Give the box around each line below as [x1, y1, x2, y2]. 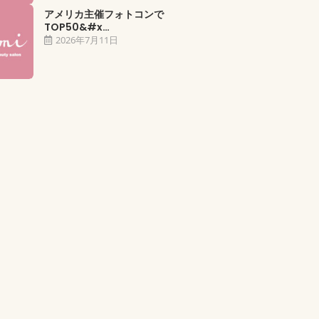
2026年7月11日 [56, 33, 119, 46]
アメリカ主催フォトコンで [44, 6, 164, 21]
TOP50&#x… [44, 19, 110, 34]
